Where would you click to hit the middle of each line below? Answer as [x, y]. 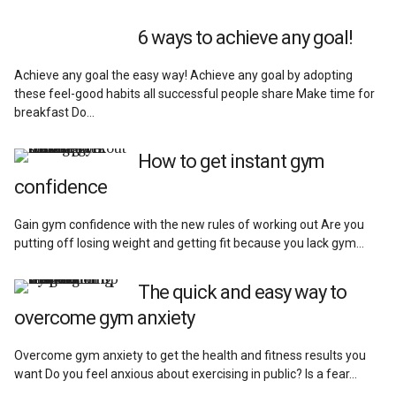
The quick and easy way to [243, 292]
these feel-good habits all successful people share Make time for [195, 93]
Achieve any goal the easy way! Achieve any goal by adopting [184, 75]
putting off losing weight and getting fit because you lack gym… [190, 243]
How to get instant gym [232, 161]
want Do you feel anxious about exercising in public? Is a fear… [186, 373]
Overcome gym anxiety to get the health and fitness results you [190, 355]
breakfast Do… [55, 112]
